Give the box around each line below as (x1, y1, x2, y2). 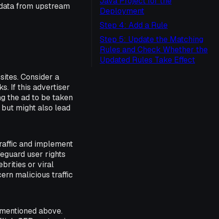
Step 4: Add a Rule (100, 20, 168, 30)
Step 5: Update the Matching (100, 34, 203, 44)
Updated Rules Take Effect (100, 55, 195, 65)
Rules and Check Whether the (100, 44, 208, 55)
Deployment (100, 6, 144, 16)
